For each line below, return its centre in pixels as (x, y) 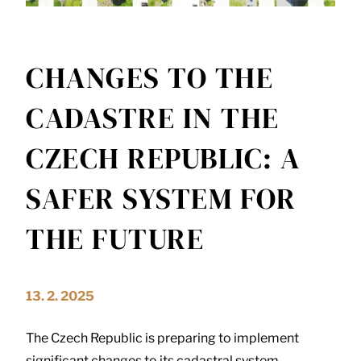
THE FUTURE (115, 239)
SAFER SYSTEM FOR (161, 198)
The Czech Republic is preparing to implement (162, 338)
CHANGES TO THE (149, 77)
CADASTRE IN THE (153, 118)
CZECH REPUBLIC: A (163, 158)
